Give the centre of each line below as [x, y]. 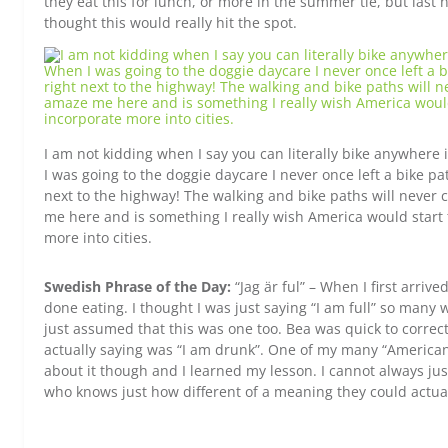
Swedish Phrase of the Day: [139, 286]
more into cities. [98, 237]
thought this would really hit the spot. [170, 22]
